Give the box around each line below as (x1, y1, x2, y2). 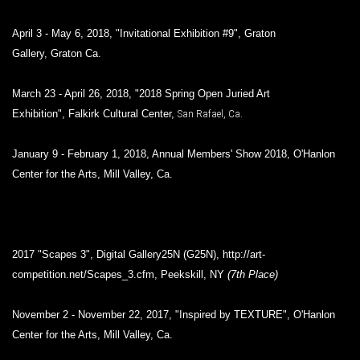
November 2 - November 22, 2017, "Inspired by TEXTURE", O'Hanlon (12, 309, 335, 321)
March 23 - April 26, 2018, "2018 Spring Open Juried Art (12, 88, 270, 100)
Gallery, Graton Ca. (12, 47, 101, 59)
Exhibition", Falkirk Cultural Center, (12, 108, 178, 120)
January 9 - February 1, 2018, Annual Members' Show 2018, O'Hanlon (12, 148, 335, 160)
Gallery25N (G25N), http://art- (129, 248, 265, 260)
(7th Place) (227, 268, 278, 280)
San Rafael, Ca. (178, 108, 243, 120)
